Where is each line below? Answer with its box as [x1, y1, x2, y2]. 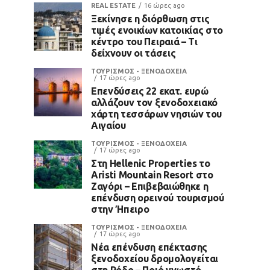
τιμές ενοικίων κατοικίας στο [91, 24, 224, 36]
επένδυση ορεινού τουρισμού [91, 192, 224, 203]
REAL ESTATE [91, 1, 136, 9]
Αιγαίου [91, 119, 126, 131]
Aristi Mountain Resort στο [91, 169, 213, 180]
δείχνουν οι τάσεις [91, 47, 176, 58]
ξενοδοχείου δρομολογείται [91, 253, 218, 264]
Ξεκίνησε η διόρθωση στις [91, 13, 210, 24]
